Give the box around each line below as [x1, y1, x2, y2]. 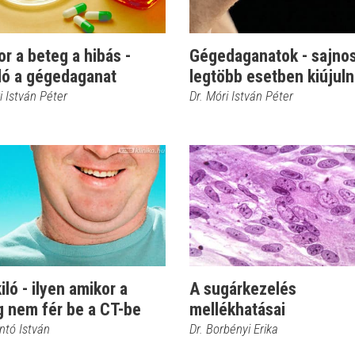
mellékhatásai [189, 300, 285, 319]
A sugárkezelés [189, 279, 296, 299]
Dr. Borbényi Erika [189, 321, 278, 337]
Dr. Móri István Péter [189, 88, 293, 104]
